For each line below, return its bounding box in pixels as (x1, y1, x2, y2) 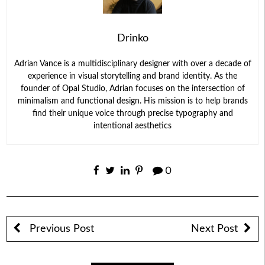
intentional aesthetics (93, 121, 172, 130)
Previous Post (27, 224, 95, 234)
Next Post (191, 224, 238, 234)
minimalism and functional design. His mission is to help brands (17, 96, 248, 105)
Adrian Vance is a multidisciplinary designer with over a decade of (14, 59, 251, 68)
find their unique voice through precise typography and (32, 109, 233, 118)
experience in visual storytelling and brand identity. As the (28, 72, 237, 80)
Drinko (117, 33, 148, 44)
